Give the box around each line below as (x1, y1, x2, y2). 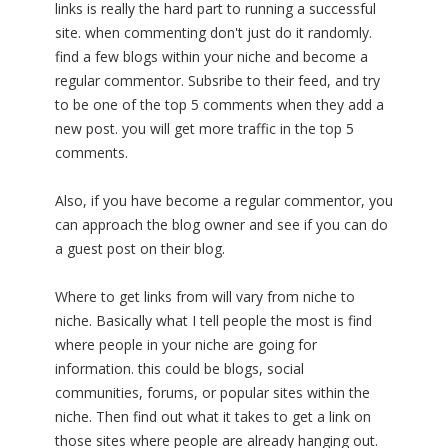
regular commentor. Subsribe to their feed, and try (55, 71, 380, 91)
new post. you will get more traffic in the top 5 (55, 119, 354, 139)
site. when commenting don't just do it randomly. (55, 23, 372, 43)
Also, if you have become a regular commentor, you (55, 191, 393, 211)
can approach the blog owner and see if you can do (55, 215, 388, 235)
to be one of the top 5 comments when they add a (55, 95, 384, 115)
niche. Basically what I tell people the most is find (55, 311, 372, 331)
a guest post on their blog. (55, 239, 225, 259)
